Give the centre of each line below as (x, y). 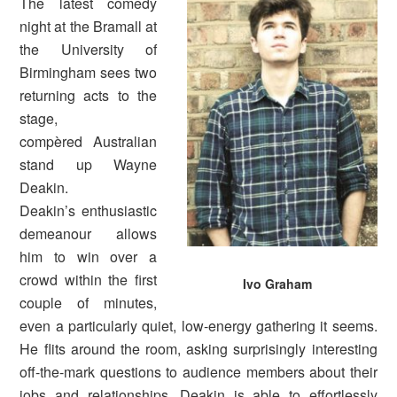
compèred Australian (88, 142)
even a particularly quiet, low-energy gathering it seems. (198, 326)
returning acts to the (88, 96)
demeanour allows (88, 234)
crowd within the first (88, 280)
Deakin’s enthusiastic (88, 211)
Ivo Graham (278, 284)
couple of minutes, (88, 303)
